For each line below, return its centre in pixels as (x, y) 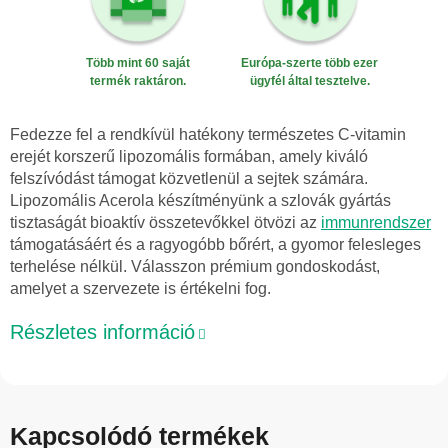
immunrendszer (376, 222)
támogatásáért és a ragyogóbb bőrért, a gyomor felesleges (215, 244)
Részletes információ (102, 331)
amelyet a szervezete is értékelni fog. (140, 288)
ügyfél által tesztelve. (309, 81)
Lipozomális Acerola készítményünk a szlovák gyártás (200, 200)
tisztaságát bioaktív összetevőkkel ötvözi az (165, 222)
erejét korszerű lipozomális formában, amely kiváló (189, 156)
